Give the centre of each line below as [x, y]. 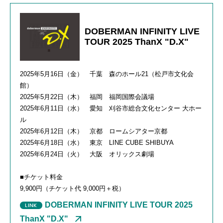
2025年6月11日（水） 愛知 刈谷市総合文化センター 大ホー [111, 108]
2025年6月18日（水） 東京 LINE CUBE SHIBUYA [97, 142]
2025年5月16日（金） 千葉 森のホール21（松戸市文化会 [107, 74]
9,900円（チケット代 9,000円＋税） [72, 188]
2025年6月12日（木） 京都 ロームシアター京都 [94, 131]
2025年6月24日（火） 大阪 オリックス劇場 [87, 154]
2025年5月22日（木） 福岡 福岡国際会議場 [87, 97]
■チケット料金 [41, 177]
